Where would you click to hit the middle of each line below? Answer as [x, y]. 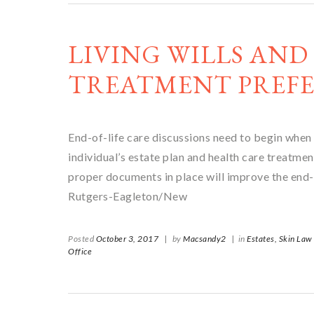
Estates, [262, 239]
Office [80, 251]
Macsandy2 [205, 239]
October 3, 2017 [127, 239]
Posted [82, 239]
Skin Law [295, 239]
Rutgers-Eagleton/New [128, 196]
